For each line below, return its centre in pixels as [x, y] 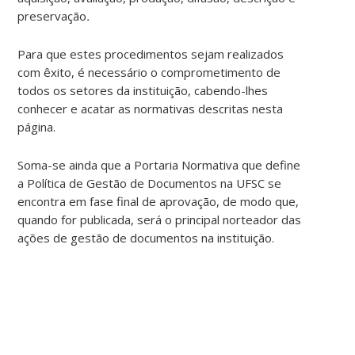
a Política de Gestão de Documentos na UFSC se [150, 183]
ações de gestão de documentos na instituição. [146, 237]
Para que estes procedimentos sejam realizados [151, 53]
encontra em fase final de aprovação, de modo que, [158, 201]
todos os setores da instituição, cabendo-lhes [143, 90]
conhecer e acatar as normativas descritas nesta [151, 108]
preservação [52, 15]
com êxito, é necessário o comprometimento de [149, 72]
